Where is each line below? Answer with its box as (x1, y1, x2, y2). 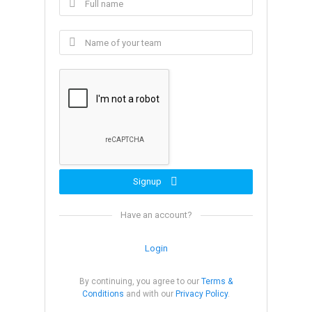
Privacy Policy (175, 289, 228, 299)
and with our (124, 289, 175, 299)
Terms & (201, 276, 233, 287)
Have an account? (120, 210, 192, 221)
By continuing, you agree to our (79, 276, 201, 287)
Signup (132, 176, 164, 187)
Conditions (82, 289, 124, 299)
